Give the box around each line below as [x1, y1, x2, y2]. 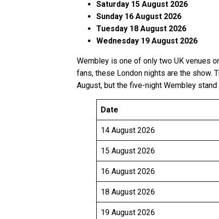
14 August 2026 [101, 126, 155, 135]
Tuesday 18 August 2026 [96, 24, 186, 34]
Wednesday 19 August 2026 [96, 36, 197, 46]
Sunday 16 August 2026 [96, 12, 181, 22]
